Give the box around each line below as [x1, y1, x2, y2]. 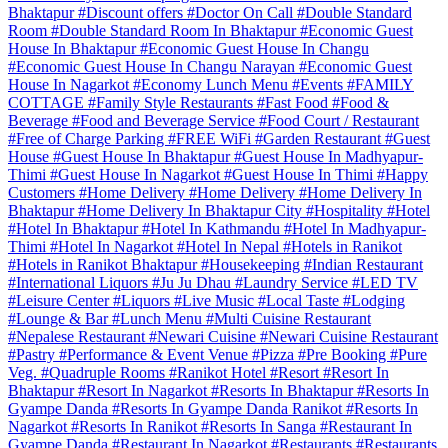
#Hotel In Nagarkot [50, 238, 177, 256]
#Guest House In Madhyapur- [234, 148, 423, 166]
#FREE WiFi [168, 130, 255, 148]
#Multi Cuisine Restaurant [206, 310, 371, 328]
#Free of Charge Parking [8, 130, 168, 148]
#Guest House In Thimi [224, 166, 377, 184]
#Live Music [174, 292, 258, 310]
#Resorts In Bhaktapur [211, 382, 357, 400]
